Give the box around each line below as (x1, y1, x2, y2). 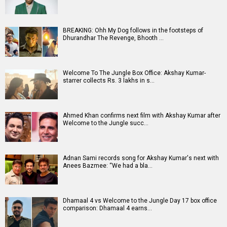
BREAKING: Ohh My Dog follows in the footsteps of (63, 27, 203, 34)
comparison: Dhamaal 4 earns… (63, 205, 152, 212)
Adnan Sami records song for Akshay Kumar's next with (63, 155, 219, 162)
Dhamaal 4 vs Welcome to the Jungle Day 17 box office (63, 197, 217, 205)
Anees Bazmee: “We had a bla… (63, 162, 153, 170)
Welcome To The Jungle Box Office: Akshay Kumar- (63, 69, 206, 77)
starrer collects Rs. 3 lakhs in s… (63, 77, 155, 85)
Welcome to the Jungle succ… (63, 120, 148, 127)
